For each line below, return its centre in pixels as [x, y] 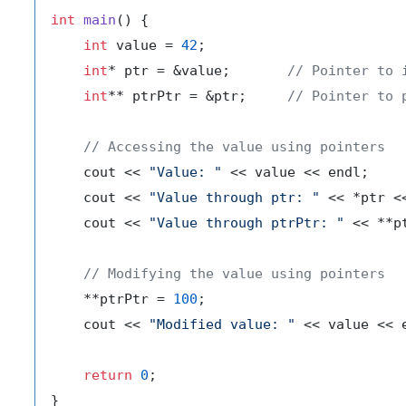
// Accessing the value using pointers [234, 147]
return [108, 376]
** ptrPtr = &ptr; [198, 97]
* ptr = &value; [198, 71]
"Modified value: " [222, 325]
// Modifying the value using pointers [234, 274]
